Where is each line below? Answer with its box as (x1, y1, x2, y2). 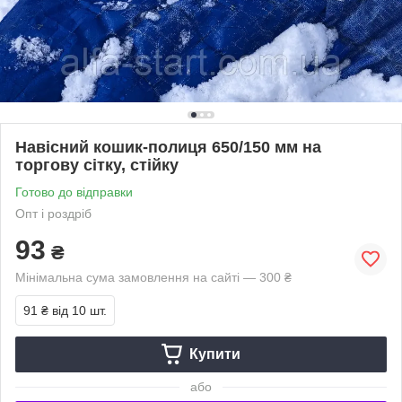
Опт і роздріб (15, 205, 92, 221)
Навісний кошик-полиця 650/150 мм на (15, 137, 321, 156)
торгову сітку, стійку (15, 155, 179, 174)
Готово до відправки (15, 184, 133, 199)
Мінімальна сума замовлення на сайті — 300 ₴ (15, 269, 292, 284)
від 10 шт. (52, 302, 107, 318)
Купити (188, 345, 240, 362)
